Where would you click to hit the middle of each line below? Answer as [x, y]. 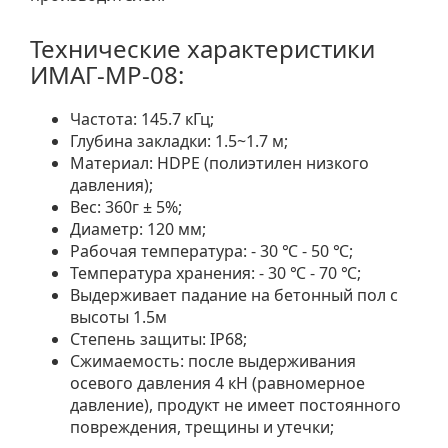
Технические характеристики [202, 48]
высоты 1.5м [118, 316]
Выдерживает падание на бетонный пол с [234, 294]
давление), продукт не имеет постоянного [235, 404]
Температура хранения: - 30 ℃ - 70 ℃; [215, 272]
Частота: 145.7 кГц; [142, 118]
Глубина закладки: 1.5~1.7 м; [179, 140]
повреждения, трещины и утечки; [202, 426]
